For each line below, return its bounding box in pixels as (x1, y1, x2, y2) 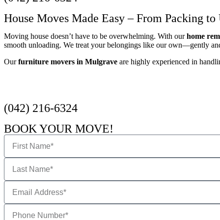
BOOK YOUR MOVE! (4, 122, 113, 135)
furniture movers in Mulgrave (18, 57, 117, 66)
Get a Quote (16, 88, 53, 96)
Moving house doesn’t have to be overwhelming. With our (4, 32, 187, 40)
